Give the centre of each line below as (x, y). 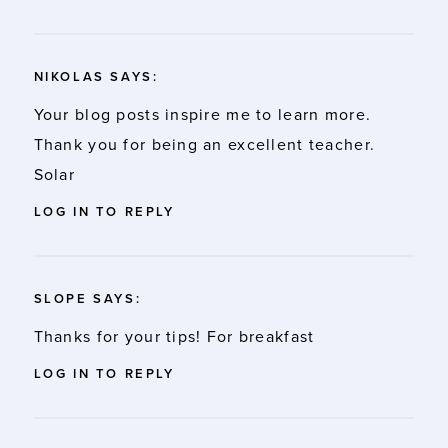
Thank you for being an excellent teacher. (204, 144)
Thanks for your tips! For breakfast (174, 336)
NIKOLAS (69, 76)
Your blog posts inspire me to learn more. (202, 114)
